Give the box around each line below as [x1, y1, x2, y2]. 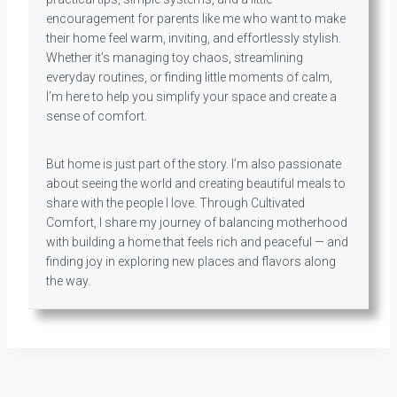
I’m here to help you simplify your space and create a [46, 90, 337, 105]
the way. [46, 274, 90, 289]
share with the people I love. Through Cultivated [46, 196, 305, 211]
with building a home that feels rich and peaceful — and [46, 235, 348, 250]
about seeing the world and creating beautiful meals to [46, 176, 346, 191]
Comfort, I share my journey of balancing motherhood [46, 215, 347, 230]
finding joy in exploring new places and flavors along [46, 254, 336, 269]
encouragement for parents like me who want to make [46, 12, 346, 27]
